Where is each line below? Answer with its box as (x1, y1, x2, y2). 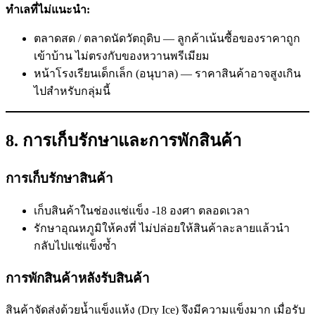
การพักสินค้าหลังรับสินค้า (6, 270, 150, 285)
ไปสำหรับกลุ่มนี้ (34, 85, 110, 98)
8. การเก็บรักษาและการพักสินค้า (6, 131, 241, 150)
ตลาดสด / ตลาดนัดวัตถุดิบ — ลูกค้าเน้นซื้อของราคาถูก (34, 32, 300, 45)
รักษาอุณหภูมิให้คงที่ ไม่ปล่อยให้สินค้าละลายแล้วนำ (34, 221, 290, 234)
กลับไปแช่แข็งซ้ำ (34, 239, 117, 252)
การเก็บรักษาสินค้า (6, 171, 113, 186)
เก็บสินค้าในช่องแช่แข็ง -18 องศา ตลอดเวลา (34, 204, 250, 217)
